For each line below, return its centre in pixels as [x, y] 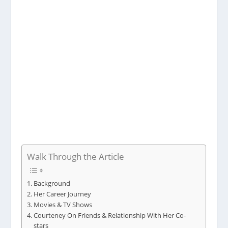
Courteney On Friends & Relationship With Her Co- [109, 216]
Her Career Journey [62, 194]
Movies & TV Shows [63, 205]
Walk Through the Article [76, 157]
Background [52, 184]
